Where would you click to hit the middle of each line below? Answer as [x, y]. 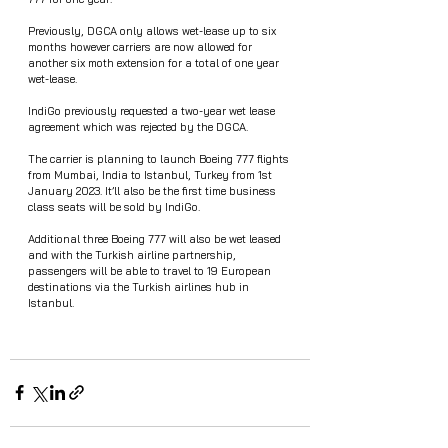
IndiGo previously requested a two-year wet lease [153, 110]
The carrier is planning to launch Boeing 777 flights [160, 158]
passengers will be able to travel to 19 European [151, 270]
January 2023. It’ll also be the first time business [153, 190]
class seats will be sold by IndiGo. [114, 206]
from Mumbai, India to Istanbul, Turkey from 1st [151, 174]
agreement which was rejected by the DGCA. [138, 126]
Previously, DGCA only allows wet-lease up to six [153, 30]
